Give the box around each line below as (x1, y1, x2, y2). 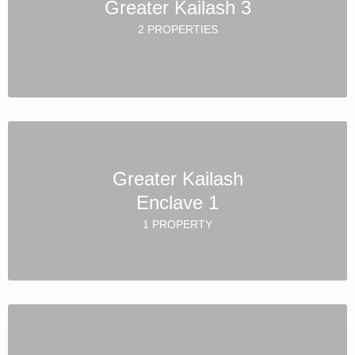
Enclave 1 (136, 191, 219, 213)
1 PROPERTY (143, 217, 212, 231)
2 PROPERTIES (137, 22, 218, 36)
